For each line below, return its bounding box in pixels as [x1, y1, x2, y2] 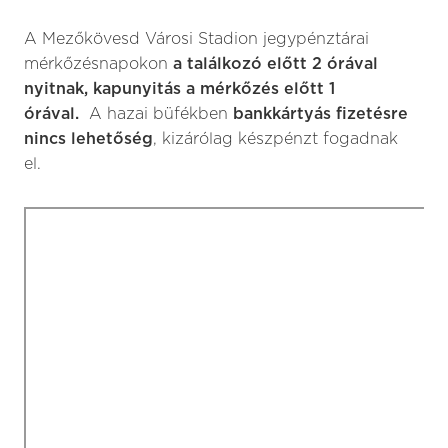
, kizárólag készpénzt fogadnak [153, 131, 398, 147]
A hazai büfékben [84, 106, 233, 122]
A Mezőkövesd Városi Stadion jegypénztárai [24, 31, 369, 47]
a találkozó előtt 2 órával [173, 56, 378, 72]
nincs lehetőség [24, 131, 153, 147]
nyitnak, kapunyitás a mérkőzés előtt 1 [24, 81, 335, 97]
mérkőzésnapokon [24, 56, 173, 72]
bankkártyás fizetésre [233, 106, 408, 122]
